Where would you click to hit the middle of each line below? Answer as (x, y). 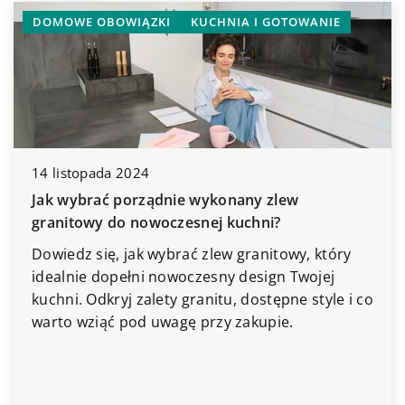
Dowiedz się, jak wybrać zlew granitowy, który (192, 254)
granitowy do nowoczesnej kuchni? (156, 223)
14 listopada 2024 (91, 173)
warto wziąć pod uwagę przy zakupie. (163, 322)
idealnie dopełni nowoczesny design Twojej (184, 277)
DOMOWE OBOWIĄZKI (102, 21)
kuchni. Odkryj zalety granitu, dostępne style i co (202, 300)
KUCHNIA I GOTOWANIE (266, 21)
